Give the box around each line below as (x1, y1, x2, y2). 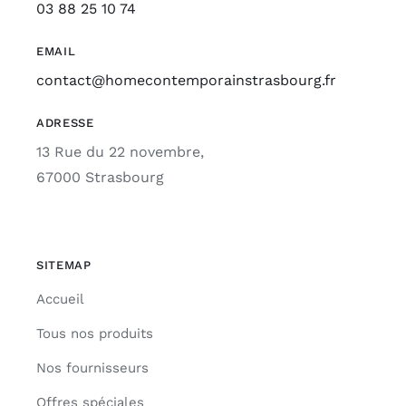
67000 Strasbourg (35, 168, 164, 186)
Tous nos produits (35, 324, 153, 342)
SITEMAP (35, 257, 92, 272)
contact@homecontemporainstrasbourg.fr (35, 71, 336, 89)
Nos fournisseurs (35, 359, 149, 376)
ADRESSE (35, 115, 94, 130)
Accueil (35, 290, 84, 307)
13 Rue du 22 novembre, (35, 142, 204, 160)
